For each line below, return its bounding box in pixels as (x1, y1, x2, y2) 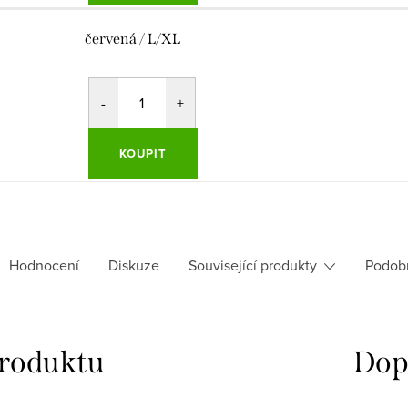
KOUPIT (118, 145, 167, 163)
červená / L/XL (84, 30, 180, 48)
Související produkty (188, 255, 317, 276)
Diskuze (107, 255, 159, 276)
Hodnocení (8, 255, 79, 276)
